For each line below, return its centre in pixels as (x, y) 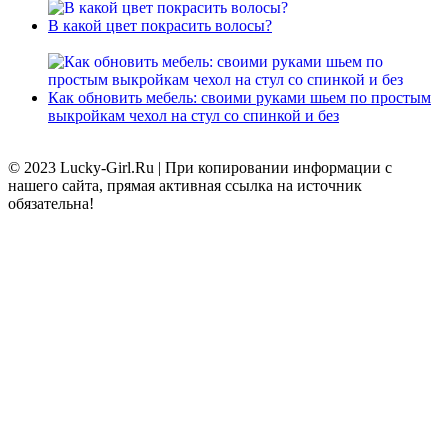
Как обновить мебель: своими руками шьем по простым (239, 98)
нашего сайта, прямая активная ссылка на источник (185, 186)
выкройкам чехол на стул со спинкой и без (193, 116)
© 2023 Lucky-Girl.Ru (83, 168)
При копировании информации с (278, 168)
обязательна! (51, 204)
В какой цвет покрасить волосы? (160, 26)
